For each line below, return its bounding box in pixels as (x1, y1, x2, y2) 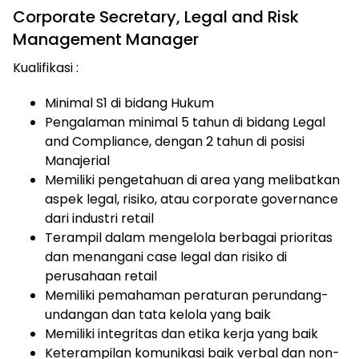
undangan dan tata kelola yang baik (45, 305, 271, 324)
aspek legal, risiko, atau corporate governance (45, 190, 338, 208)
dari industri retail (45, 209, 154, 228)
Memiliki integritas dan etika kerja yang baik (45, 325, 318, 343)
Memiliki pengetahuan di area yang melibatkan (45, 171, 340, 189)
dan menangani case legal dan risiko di (45, 248, 287, 266)
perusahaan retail (45, 267, 157, 285)
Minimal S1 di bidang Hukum (45, 94, 214, 112)
